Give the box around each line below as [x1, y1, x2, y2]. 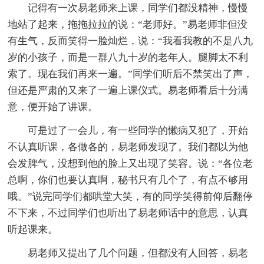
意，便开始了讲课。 [8, 101, 98, 113]
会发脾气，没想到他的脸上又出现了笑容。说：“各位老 [8, 157, 253, 169]
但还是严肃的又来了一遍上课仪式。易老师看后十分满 [8, 84, 249, 96]
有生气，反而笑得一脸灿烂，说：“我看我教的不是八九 [8, 35, 253, 47]
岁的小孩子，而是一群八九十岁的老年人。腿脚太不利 [8, 51, 249, 63]
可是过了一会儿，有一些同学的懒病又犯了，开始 [28, 124, 249, 136]
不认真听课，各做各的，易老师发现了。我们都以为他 [8, 141, 249, 153]
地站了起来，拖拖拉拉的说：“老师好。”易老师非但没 [8, 18, 248, 30]
